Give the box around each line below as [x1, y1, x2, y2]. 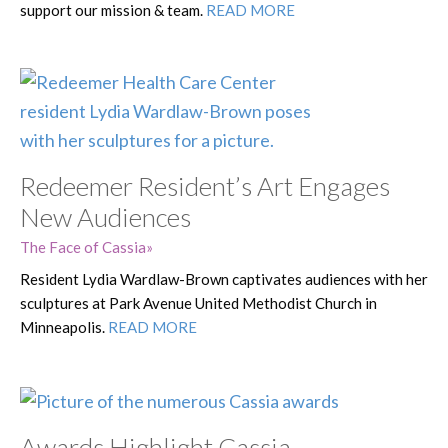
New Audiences [20, 200, 191, 233]
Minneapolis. [20, 317, 108, 336]
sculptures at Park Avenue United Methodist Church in [20, 293, 377, 312]
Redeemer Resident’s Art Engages [20, 169, 390, 202]
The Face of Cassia [20, 237, 146, 256]
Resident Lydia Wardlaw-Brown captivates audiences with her [20, 269, 428, 288]
